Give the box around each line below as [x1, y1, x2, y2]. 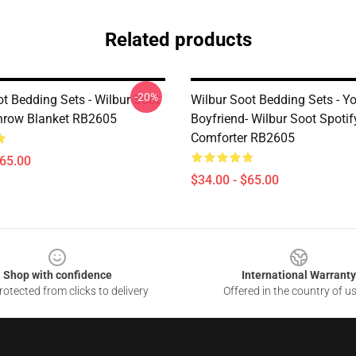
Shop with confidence [2, 269, 112, 281]
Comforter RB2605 [191, 130, 295, 145]
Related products [104, 29, 252, 51]
